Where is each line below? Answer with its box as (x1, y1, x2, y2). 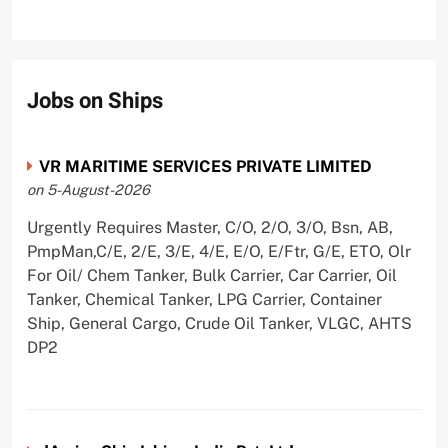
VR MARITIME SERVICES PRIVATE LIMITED (38, 157, 372, 177)
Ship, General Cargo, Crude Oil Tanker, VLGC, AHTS (26, 314, 412, 334)
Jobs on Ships (27, 84, 163, 117)
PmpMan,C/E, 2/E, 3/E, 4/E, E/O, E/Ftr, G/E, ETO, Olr (26, 242, 411, 262)
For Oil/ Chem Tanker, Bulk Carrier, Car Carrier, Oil (26, 266, 397, 286)
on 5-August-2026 (26, 181, 150, 199)
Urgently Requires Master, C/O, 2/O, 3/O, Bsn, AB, (26, 218, 393, 238)
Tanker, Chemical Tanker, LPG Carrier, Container (26, 290, 382, 310)
